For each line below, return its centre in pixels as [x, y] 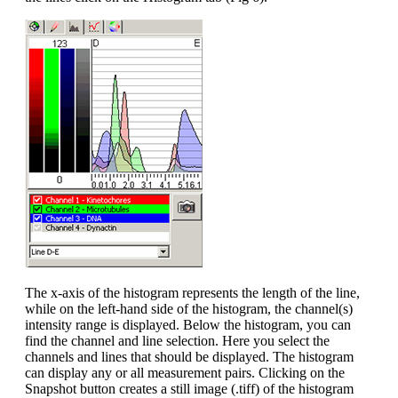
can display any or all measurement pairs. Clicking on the [185, 372]
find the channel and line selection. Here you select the [177, 340]
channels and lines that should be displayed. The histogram [189, 356]
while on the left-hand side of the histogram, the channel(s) [189, 308]
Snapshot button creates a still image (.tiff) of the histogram [189, 388]
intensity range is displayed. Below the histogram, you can [188, 324]
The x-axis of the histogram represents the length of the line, [192, 292]
